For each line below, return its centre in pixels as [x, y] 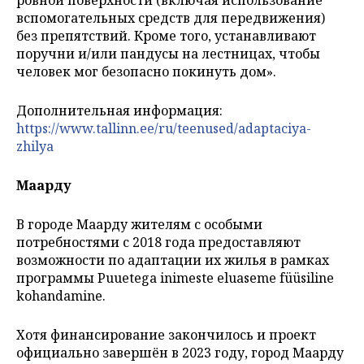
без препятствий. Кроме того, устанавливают [166, 35]
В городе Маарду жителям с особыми [139, 224]
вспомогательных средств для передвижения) [171, 17]
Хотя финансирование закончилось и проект [166, 334]
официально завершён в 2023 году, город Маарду [180, 352]
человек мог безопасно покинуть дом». [146, 71]
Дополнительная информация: [119, 110]
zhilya [35, 146]
